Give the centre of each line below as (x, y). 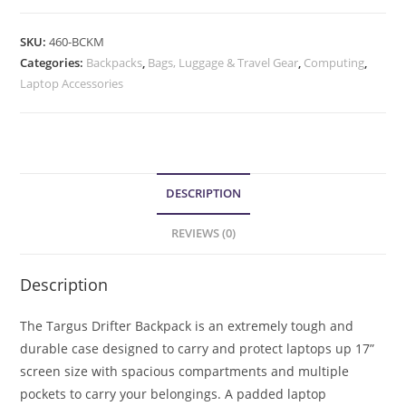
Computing (334, 62)
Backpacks (115, 62)
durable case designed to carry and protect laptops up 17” (198, 348)
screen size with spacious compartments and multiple (185, 371)
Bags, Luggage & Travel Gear (223, 62)
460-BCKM (77, 41)
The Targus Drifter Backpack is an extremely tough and (187, 325)
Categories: (53, 62)
